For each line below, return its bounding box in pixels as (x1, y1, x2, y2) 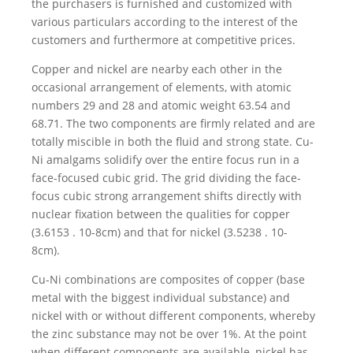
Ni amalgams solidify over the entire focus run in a (32, 152, 299, 168)
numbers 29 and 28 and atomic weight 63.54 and (32, 98, 291, 113)
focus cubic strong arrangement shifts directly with (32, 188, 302, 204)
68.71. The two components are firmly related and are (32, 116, 315, 132)
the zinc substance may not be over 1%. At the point (32, 326, 307, 342)
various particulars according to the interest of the (32, 14, 298, 30)
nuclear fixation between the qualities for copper (32, 206, 290, 222)
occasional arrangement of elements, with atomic (32, 80, 292, 95)
